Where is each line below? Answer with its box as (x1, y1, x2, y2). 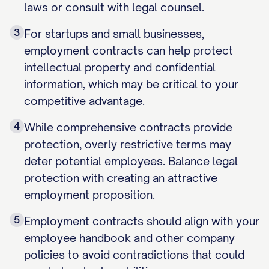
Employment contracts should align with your (24, 214, 259, 228)
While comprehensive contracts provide (24, 121, 232, 134)
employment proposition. (24, 188, 155, 201)
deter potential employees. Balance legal (24, 154, 238, 168)
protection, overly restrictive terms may (24, 138, 231, 151)
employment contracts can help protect (24, 44, 233, 57)
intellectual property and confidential (24, 61, 216, 74)
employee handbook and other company (24, 231, 235, 244)
